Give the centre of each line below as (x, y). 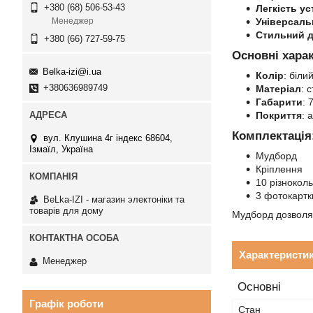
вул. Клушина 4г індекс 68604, (108, 138)
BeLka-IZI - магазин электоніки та (114, 199)
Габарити (279, 102)
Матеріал (278, 89)
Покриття (279, 115)
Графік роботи (66, 304)
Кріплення (279, 169)
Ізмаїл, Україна (61, 149)
